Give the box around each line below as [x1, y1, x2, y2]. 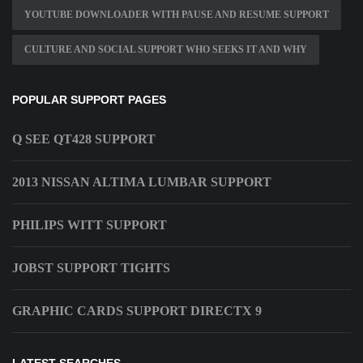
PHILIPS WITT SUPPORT [12, 218, 167, 233]
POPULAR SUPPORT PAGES [12, 93, 166, 107]
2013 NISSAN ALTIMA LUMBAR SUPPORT [12, 175, 271, 190]
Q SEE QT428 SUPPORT [12, 132, 156, 147]
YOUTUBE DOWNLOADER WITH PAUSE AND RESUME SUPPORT [24, 9, 329, 21]
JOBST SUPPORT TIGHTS [12, 261, 170, 275]
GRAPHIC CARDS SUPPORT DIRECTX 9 [12, 304, 262, 318]
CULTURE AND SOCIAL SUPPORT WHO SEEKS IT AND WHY [24, 44, 307, 56]
